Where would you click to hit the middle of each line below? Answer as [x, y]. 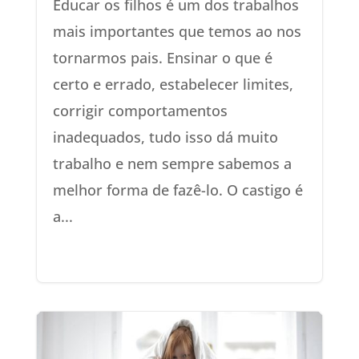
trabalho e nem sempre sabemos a [172, 163]
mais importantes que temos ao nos [177, 31]
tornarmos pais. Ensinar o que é [162, 57]
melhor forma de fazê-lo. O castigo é [177, 190]
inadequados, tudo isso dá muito [165, 137]
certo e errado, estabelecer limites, [173, 84]
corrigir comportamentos [140, 110]
